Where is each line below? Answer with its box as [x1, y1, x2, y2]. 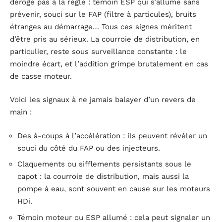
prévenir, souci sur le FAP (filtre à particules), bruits [10, 9, 196, 19]
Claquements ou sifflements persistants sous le [17, 160, 191, 169]
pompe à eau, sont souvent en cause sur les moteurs [17, 184, 210, 194]
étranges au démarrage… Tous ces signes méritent [10, 22, 192, 31]
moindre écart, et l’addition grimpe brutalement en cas [10, 59, 208, 68]
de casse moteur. [10, 71, 72, 81]
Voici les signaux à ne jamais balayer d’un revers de [10, 95, 196, 105]
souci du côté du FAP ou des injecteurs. [17, 143, 160, 153]
